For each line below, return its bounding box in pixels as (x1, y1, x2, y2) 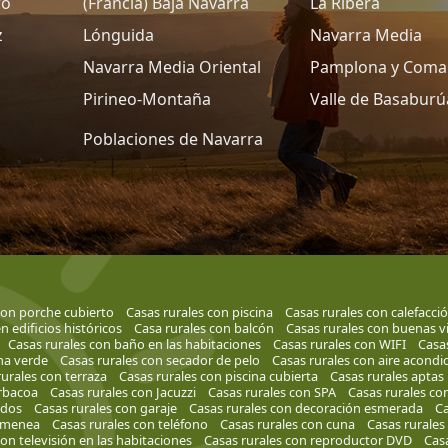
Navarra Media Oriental (83, 56, 262, 78)
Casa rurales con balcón (133, 319, 274, 337)
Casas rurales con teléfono (51, 415, 208, 433)
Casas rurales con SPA (207, 383, 336, 401)
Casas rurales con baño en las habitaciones (7, 335, 261, 353)
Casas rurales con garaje (33, 399, 177, 417)
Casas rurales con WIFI (272, 335, 406, 353)
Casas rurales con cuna (219, 415, 355, 433)
